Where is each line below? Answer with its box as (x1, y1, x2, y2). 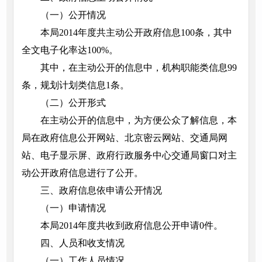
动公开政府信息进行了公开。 (21, 168, 143, 178)
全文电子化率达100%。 (21, 45, 118, 56)
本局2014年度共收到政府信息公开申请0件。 (40, 220, 223, 231)
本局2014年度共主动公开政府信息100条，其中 (40, 27, 232, 38)
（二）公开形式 (40, 98, 106, 108)
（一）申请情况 (40, 203, 106, 213)
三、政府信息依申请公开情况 (40, 185, 162, 196)
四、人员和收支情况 (40, 238, 125, 249)
